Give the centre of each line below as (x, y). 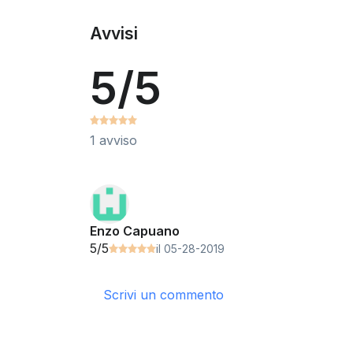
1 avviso (113, 140)
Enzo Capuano (135, 231)
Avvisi (114, 34)
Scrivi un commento (163, 294)
